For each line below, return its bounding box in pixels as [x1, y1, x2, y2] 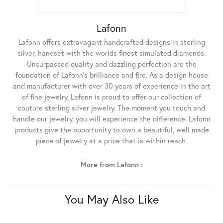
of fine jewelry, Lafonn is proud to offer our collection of [22, 92, 201, 102]
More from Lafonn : [80, 159, 143, 169]
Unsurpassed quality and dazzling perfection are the [26, 59, 197, 69]
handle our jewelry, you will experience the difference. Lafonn [12, 113, 211, 123]
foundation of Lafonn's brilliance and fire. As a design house [15, 70, 208, 80]
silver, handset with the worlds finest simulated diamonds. [17, 48, 206, 58]
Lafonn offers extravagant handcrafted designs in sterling [18, 37, 205, 47]
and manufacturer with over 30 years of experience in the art [12, 81, 211, 91]
